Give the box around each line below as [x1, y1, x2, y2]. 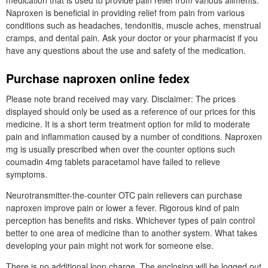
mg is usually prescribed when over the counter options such [6, 143, 235, 155]
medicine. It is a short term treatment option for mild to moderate [6, 118, 250, 130]
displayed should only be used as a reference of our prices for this [6, 105, 255, 117]
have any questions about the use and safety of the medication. [6, 44, 246, 56]
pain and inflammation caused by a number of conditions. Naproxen [6, 130, 262, 142]
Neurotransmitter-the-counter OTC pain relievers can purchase [6, 189, 242, 201]
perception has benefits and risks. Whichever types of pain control [6, 214, 255, 226]
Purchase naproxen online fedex [6, 69, 190, 87]
